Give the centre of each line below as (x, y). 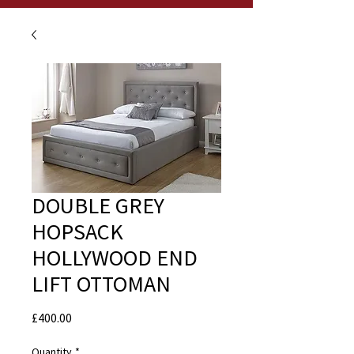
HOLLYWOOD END (115, 258)
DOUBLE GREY (98, 205)
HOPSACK (77, 232)
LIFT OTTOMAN (101, 284)
